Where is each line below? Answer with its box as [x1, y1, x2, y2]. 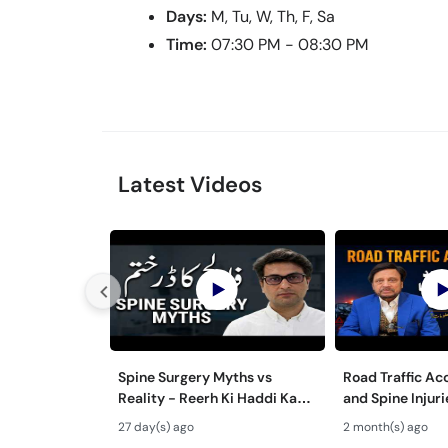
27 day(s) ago [118, 418, 194, 435]
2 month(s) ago [342, 418, 428, 435]
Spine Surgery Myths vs [118, 367, 272, 386]
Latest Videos [118, 170, 262, 199]
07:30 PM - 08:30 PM [211, 34, 369, 55]
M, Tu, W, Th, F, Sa [211, 6, 335, 27]
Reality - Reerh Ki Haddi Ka [118, 388, 297, 407]
